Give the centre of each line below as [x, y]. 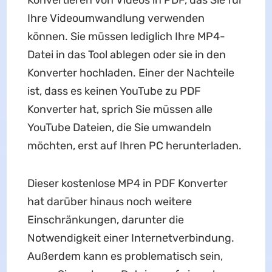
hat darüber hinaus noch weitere [109, 202]
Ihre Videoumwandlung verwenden [116, 18]
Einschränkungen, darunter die [105, 220]
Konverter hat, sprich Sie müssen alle [120, 109]
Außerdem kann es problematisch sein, [125, 256]
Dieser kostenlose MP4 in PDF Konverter [127, 183]
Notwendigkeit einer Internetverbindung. [131, 238]
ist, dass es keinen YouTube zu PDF [114, 91]
